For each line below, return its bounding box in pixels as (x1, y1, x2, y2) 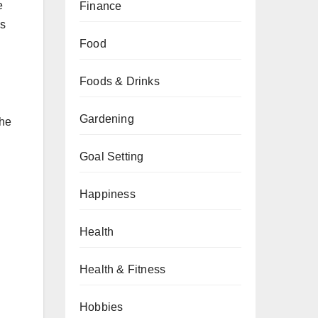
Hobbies (79, 301, 124, 313)
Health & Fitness (79, 263, 166, 275)
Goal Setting (79, 150, 144, 163)
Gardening (79, 113, 134, 125)
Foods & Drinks (79, 75, 160, 87)
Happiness (79, 188, 136, 200)
